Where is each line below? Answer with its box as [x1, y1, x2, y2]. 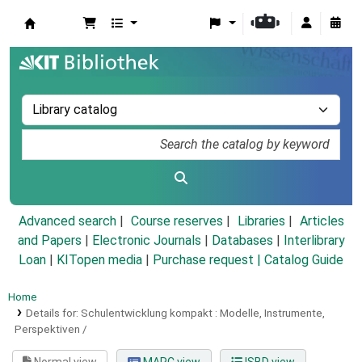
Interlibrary [283, 233, 345, 249]
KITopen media [57, 252, 142, 268]
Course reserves [130, 213, 223, 229]
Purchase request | [153, 252, 264, 268]
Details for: [25, 306, 81, 320]
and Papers [17, 233, 82, 249]
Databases [211, 233, 273, 249]
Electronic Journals [91, 233, 201, 249]
